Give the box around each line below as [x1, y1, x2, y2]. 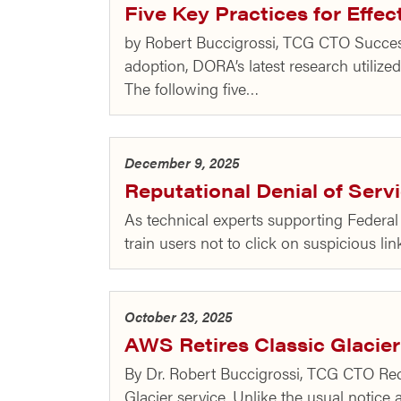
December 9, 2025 [124, 152, 240, 173]
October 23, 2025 [124, 306, 233, 327]
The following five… [124, 77, 260, 99]
